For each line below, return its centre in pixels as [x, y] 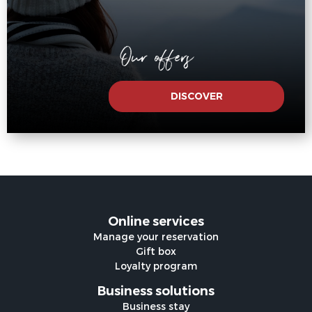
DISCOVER [196, 96]
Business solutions [156, 291]
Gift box [156, 251]
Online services [156, 222]
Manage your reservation [156, 237]
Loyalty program [156, 266]
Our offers [156, 54]
